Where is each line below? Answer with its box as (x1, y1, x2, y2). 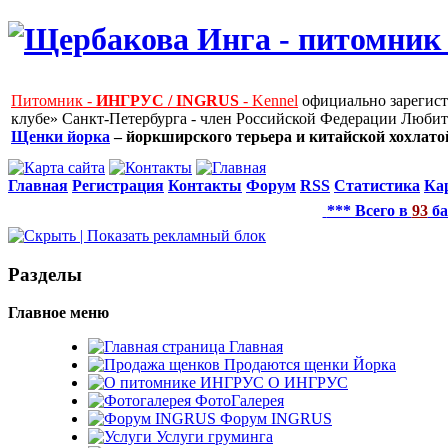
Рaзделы (8, 263, 82, 285)
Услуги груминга (152, 428, 273, 446)
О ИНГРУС (264, 374, 348, 392)
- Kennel (239, 91, 298, 109)
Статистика (334, 176, 420, 194)
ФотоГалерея (191, 392, 284, 410)
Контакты (168, 176, 242, 194)
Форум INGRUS (216, 410, 332, 428)
